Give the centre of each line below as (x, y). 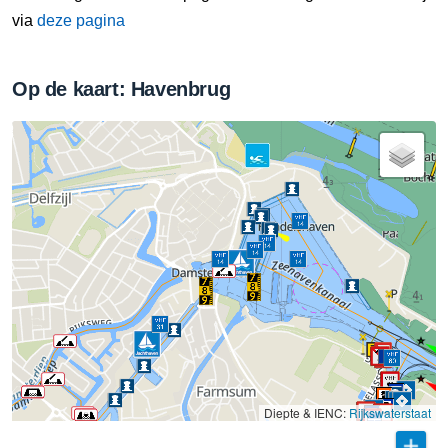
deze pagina (81, 20)
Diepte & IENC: (306, 412)
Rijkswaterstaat (390, 412)
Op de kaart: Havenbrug (121, 89)
